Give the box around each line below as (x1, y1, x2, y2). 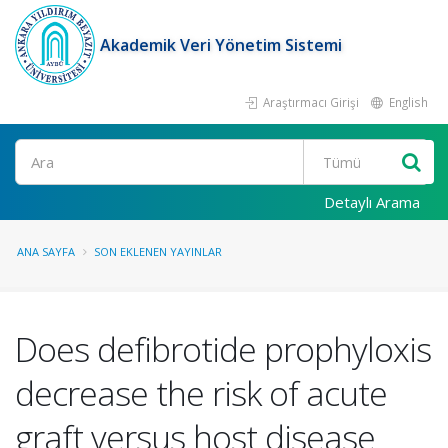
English (386, 94, 428, 110)
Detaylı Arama (324, 192, 420, 212)
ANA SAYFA (17, 244, 75, 259)
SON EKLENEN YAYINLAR (94, 244, 222, 259)
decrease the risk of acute (15, 370, 387, 416)
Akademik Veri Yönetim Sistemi (100, 34, 342, 56)
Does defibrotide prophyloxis (15, 326, 431, 372)
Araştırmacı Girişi (260, 94, 359, 110)
